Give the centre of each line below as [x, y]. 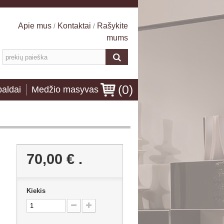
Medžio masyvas [65, 89]
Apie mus [35, 26]
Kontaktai [74, 26]
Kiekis [36, 191]
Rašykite [112, 26]
